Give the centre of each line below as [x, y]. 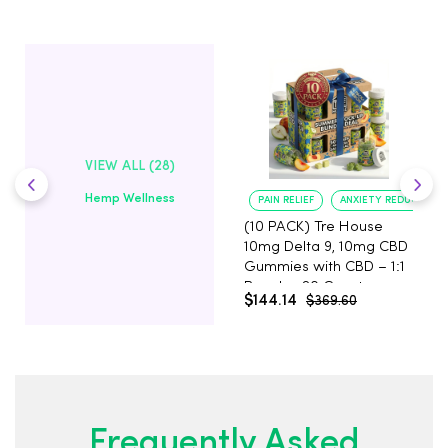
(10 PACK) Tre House [313, 227]
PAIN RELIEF [286, 200]
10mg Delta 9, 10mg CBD [326, 247]
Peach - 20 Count [303, 287]
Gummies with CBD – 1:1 [324, 267]
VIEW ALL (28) [129, 166]
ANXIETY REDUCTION [391, 200]
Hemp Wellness [129, 198]
